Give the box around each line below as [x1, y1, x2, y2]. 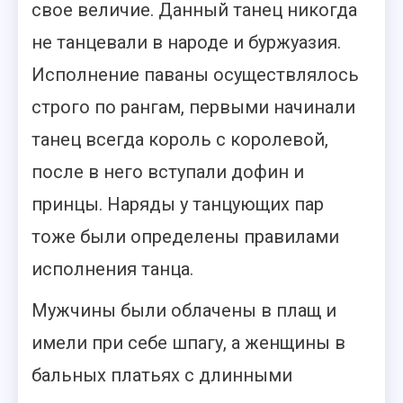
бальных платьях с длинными [31, 364, 292, 386]
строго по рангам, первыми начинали [31, 96, 355, 118]
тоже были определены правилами [31, 226, 339, 247]
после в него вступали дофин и [31, 161, 304, 183]
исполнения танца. [31, 258, 193, 280]
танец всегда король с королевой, [31, 129, 328, 150]
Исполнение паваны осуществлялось [31, 64, 359, 85]
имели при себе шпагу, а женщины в [31, 332, 345, 354]
